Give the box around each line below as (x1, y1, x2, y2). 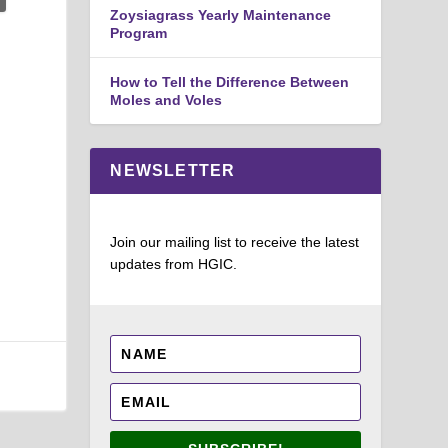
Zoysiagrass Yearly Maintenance (110, 6, 332, 23)
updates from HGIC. (110, 255, 238, 272)
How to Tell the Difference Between (110, 73, 350, 90)
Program (110, 24, 168, 41)
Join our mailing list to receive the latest (110, 233, 360, 250)
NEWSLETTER (110, 161, 236, 179)
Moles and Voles (110, 91, 223, 108)
